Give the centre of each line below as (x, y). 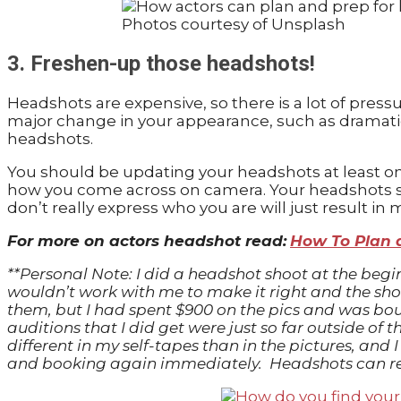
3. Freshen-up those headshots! (161, 63)
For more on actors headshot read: (147, 240)
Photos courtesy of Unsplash (233, 24)
